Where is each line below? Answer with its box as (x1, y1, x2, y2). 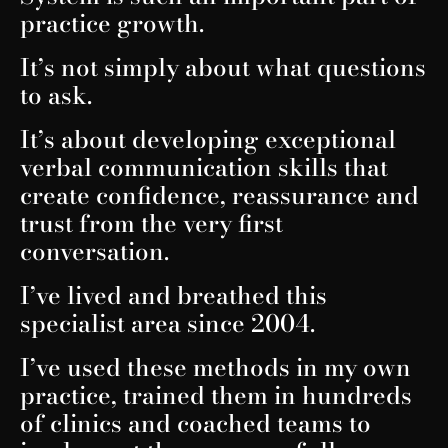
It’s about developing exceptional (20, 120, 396, 158)
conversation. (20, 232, 169, 270)
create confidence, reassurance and (20, 176, 419, 214)
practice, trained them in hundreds (20, 376, 412, 414)
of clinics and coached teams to (20, 404, 371, 442)
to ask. (20, 76, 92, 114)
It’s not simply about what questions (20, 48, 426, 86)
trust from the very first (20, 204, 283, 242)
